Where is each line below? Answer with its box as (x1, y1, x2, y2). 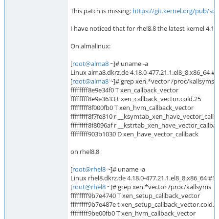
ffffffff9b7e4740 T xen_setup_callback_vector (70, 191, 200, 200)
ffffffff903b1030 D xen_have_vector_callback (70, 130, 198, 138)
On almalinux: (70, 42, 110, 50)
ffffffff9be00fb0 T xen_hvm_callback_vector (70, 209, 196, 218)
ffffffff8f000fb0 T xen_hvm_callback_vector (70, 103, 194, 112)
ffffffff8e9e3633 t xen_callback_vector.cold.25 (70, 94, 201, 103)
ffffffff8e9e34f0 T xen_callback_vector (70, 86, 178, 94)
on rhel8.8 (70, 147, 99, 156)
